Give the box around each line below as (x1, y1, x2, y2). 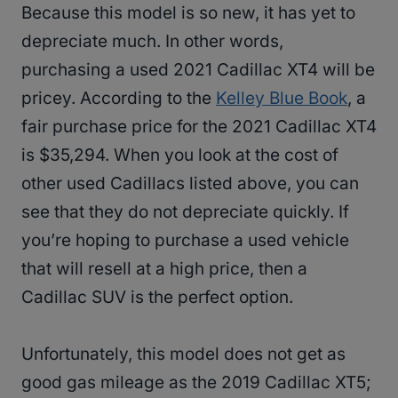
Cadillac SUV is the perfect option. (21, 287, 293, 308)
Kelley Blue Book (216, 88, 347, 109)
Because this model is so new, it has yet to (21, 3, 355, 24)
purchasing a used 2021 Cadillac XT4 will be (21, 60, 375, 81)
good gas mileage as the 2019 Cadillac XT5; (21, 372, 371, 394)
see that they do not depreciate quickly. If (21, 202, 349, 223)
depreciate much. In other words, (21, 31, 283, 52)
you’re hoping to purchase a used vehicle (21, 230, 349, 251)
